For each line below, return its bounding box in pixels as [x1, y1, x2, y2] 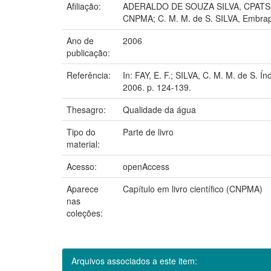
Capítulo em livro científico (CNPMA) [123, 182, 263, 195]
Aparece [67, 182, 99, 195]
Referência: [67, 68, 113, 81]
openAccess [123, 160, 169, 172]
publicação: [67, 46, 113, 59]
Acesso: [67, 160, 99, 172]
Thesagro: [67, 103, 108, 116]
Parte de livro [123, 125, 174, 138]
